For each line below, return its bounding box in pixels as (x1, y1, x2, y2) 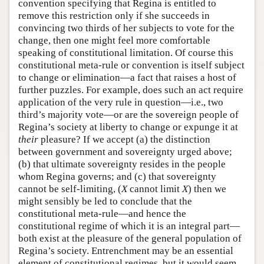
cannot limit (127, 183, 182, 195)
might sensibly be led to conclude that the (18, 196, 192, 207)
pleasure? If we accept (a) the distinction (38, 134, 210, 146)
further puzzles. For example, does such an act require (18, 84, 243, 96)
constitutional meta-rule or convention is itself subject (18, 60, 245, 71)
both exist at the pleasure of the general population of (18, 233, 242, 245)
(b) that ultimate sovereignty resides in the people (18, 159, 226, 170)
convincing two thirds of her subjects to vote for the (18, 22, 235, 34)
